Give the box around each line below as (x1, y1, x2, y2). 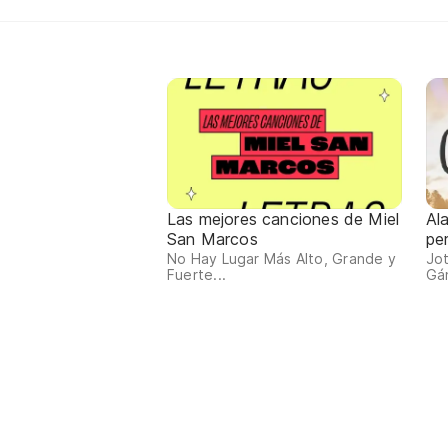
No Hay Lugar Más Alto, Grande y (167, 250, 396, 268)
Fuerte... (167, 266, 226, 284)
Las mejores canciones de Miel (167, 209, 400, 230)
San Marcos (167, 229, 258, 250)
